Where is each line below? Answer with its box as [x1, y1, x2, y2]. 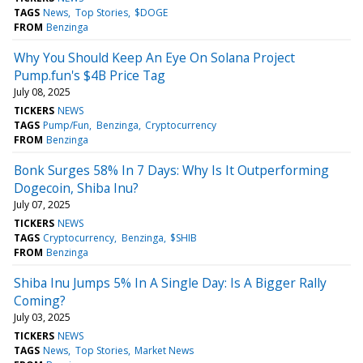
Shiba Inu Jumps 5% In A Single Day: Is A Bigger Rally [14, 273, 327, 292]
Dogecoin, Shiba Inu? [14, 178, 139, 197]
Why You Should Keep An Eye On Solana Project [14, 48, 295, 66]
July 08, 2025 [14, 84, 70, 99]
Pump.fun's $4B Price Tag [14, 66, 165, 84]
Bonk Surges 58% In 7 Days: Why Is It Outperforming [14, 160, 329, 179]
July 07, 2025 [14, 197, 70, 211]
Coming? [14, 291, 66, 310]
